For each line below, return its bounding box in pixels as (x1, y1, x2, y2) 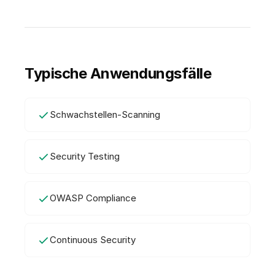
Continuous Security (50, 233, 136, 246)
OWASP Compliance (50, 192, 136, 204)
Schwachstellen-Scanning (50, 108, 160, 120)
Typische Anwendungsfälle (25, 64, 212, 82)
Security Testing (50, 150, 120, 162)
